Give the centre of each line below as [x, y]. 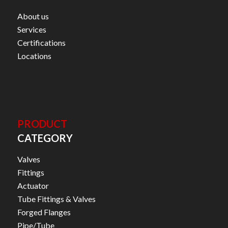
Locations [34, 55]
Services [32, 29]
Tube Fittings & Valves [56, 198]
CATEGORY [45, 138]
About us [33, 16]
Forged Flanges [44, 212]
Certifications [41, 42]
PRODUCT [42, 124]
